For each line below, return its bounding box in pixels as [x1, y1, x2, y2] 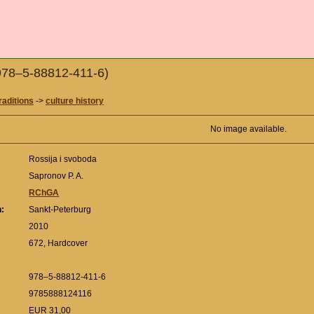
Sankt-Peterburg [29, 205, 94, 215]
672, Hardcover [29, 238, 90, 249]
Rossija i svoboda [29, 154, 100, 165]
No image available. [210, 124, 287, 135]
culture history [46, 96, 104, 107]
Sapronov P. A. [29, 171, 86, 182]
